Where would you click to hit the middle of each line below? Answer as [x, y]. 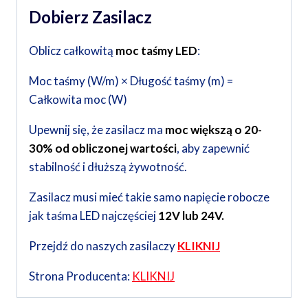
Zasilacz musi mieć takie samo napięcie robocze [149, 197]
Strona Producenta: [80, 276]
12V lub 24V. [191, 216]
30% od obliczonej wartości [103, 148]
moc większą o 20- [213, 130]
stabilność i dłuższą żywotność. [108, 167]
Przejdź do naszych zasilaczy [103, 246]
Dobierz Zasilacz [90, 17]
